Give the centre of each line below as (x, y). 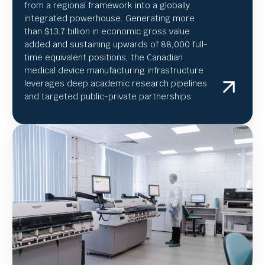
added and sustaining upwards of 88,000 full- (116, 44)
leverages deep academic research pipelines (116, 83)
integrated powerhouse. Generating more (109, 18)
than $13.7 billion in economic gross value (107, 31)
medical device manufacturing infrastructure (114, 70)
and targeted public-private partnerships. (109, 96)
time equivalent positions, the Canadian (104, 57)
